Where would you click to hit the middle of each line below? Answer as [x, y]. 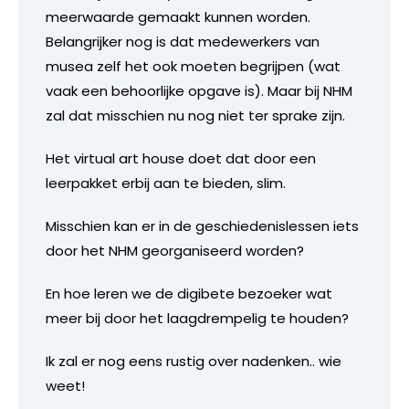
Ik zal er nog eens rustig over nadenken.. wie [194, 361]
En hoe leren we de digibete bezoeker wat [189, 293]
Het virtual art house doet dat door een [181, 158]
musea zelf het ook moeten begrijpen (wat [193, 66]
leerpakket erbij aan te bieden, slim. [166, 183]
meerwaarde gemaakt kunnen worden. [178, 16]
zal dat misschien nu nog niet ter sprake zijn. [195, 115]
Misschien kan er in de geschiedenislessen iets [202, 225]
